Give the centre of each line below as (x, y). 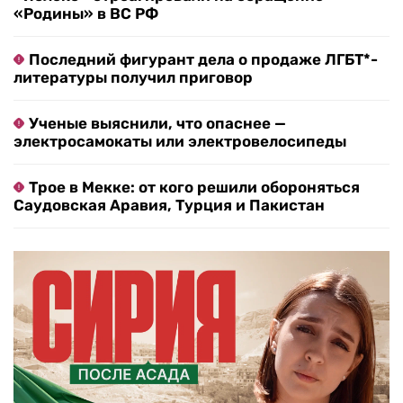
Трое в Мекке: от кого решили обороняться (194, 188)
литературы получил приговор (133, 78)
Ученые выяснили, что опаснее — (157, 124)
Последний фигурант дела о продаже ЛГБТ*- (203, 60)
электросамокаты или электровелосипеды (180, 142)
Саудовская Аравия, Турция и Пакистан (169, 206)
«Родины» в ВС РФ (86, 14)
